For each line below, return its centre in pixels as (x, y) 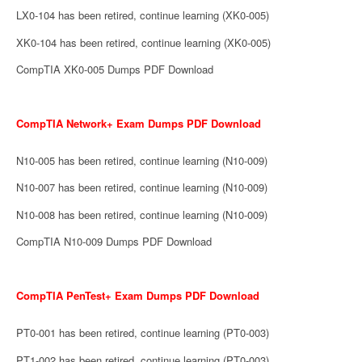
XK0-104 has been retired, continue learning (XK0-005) (143, 42)
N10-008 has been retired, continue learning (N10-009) (142, 214)
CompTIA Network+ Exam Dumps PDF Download (139, 123)
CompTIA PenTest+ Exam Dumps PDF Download (138, 295)
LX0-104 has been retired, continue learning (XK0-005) (143, 15)
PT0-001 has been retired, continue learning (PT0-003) (143, 333)
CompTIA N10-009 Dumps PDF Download (114, 242)
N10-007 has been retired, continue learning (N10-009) (142, 187)
